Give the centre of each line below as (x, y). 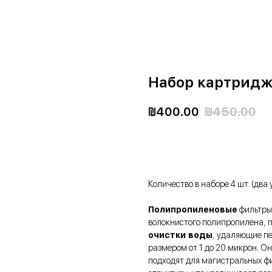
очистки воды (180, 235)
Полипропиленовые (193, 210)
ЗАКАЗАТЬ (189, 146)
